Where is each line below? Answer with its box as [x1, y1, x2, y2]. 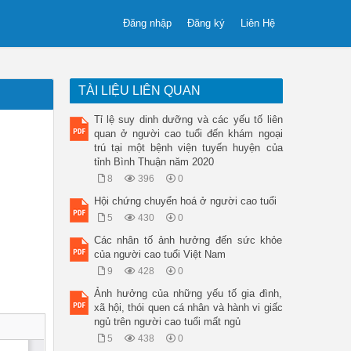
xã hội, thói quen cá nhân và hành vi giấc [93, 302, 283, 313]
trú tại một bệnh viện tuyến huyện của [93, 142, 283, 154]
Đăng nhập [123, 17, 172, 29]
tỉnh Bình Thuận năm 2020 [93, 156, 214, 168]
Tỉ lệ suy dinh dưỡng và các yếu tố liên [93, 114, 283, 125]
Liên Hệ [241, 17, 275, 29]
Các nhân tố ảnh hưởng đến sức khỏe [93, 234, 283, 246]
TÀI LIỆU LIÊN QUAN [78, 84, 201, 97]
